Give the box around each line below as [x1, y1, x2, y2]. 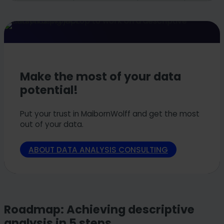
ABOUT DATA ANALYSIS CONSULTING [28, 144, 168, 155]
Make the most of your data [20, 68, 181, 85]
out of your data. [20, 118, 83, 129]
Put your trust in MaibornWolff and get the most [20, 108, 199, 119]
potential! [20, 82, 78, 98]
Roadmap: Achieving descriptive [4, 201, 194, 218]
